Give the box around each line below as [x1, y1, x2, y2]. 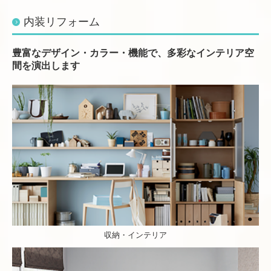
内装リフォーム [24, 16, 100, 28]
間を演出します [12, 60, 80, 71]
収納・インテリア [104, 230, 167, 240]
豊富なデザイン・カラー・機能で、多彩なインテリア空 [12, 48, 254, 59]
